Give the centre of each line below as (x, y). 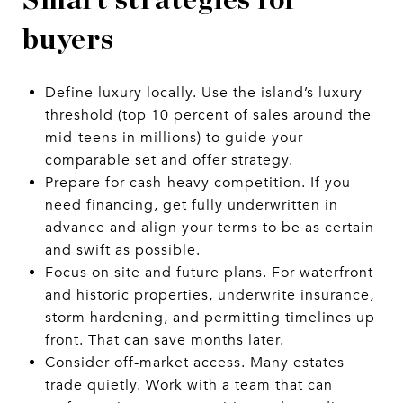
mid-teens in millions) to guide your (174, 137)
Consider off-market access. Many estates (194, 362)
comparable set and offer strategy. (169, 160)
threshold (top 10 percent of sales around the (208, 115)
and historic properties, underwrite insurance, (209, 295)
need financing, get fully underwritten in (191, 205)
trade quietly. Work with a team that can (188, 385)
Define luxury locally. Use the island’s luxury (203, 92)
